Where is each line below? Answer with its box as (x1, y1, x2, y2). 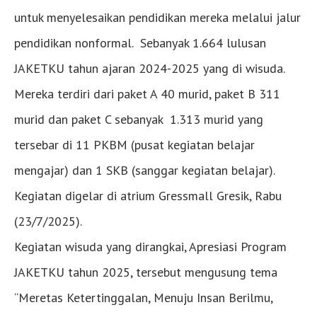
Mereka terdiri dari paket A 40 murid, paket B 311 (14, 85, 280, 102)
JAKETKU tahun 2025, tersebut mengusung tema (14, 263, 277, 280)
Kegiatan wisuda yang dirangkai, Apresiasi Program (14, 238, 287, 255)
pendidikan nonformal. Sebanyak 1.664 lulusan (14, 34, 266, 51)
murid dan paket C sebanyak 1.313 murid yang (14, 110, 263, 127)
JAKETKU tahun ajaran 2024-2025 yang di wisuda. (14, 59, 284, 76)
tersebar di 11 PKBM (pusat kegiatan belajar (14, 136, 255, 153)
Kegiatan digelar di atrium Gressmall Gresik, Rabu (14, 187, 282, 204)
